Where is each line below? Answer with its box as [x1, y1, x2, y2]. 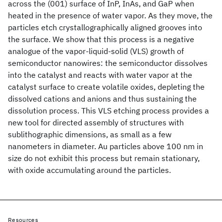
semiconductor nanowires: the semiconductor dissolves [8, 58, 208, 68]
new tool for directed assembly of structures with [8, 117, 184, 127]
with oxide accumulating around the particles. [8, 165, 171, 175]
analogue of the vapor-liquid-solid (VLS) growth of [8, 46, 184, 56]
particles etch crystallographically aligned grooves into [8, 22, 202, 32]
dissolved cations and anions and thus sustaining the [8, 94, 197, 104]
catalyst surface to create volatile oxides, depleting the [8, 82, 205, 92]
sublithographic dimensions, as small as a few [8, 129, 171, 139]
